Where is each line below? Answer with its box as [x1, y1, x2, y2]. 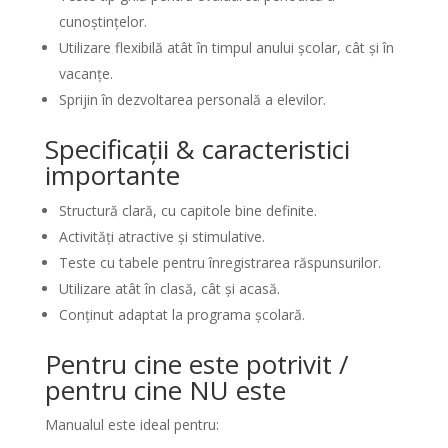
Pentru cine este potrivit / [44, 346, 349, 382]
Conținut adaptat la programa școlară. [58, 305, 305, 324]
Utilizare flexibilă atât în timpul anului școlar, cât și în [58, 38, 394, 57]
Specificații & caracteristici [44, 131, 350, 167]
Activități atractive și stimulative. [58, 227, 265, 246]
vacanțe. [58, 64, 113, 83]
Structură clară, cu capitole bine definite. [58, 201, 317, 220]
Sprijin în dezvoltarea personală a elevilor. [58, 90, 326, 109]
